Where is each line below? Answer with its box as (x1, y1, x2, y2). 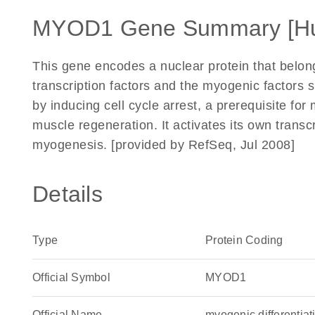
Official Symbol (32, 271, 110, 283)
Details (32, 181, 103, 207)
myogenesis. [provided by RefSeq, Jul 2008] (32, 138, 295, 152)
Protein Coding (205, 234, 283, 246)
